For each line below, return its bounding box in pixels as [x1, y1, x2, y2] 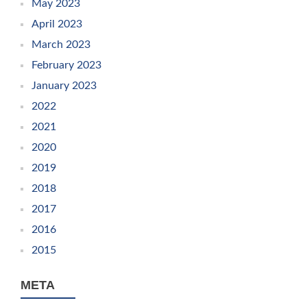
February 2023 [32, 60, 101, 71]
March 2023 [32, 39, 90, 50]
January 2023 [32, 80, 97, 91]
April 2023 [32, 19, 82, 29]
